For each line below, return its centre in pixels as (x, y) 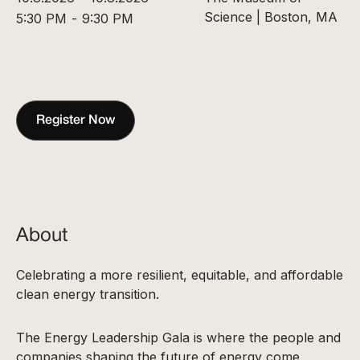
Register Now (76, 120)
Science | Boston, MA (271, 16)
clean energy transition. (88, 294)
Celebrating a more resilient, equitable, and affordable (180, 274)
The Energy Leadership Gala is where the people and (178, 337)
